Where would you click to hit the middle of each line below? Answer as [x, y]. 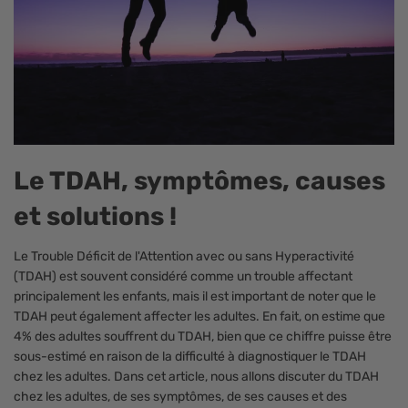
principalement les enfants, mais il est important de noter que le [195, 297]
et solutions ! [95, 217]
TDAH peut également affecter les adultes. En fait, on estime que [199, 317]
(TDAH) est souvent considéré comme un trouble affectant [183, 277]
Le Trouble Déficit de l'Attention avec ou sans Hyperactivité [184, 257]
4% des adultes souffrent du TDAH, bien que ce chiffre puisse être [203, 337]
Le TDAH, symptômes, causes [199, 181]
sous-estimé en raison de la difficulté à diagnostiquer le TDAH [190, 357]
